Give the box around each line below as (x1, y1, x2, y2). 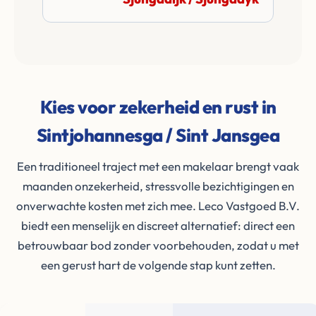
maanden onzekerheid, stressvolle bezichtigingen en (22, 178, 294, 193)
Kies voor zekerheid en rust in (39, 95, 276, 119)
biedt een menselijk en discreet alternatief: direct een (21, 218, 295, 233)
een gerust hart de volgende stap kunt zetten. (40, 257, 276, 272)
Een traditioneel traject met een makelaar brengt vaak (17, 159, 299, 174)
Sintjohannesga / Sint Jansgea (36, 123, 280, 147)
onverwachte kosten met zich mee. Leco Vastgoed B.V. (16, 198, 300, 213)
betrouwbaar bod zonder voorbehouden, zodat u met (17, 238, 299, 253)
